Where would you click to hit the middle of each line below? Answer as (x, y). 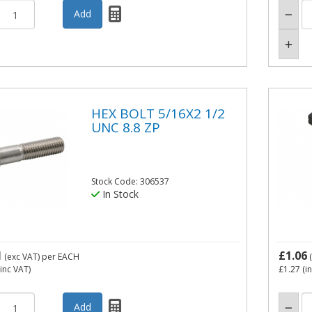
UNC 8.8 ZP (126, 127)
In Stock (119, 194)
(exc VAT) (22, 257)
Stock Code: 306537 (131, 182)
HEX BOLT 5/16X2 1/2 (158, 113)
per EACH (60, 257)
